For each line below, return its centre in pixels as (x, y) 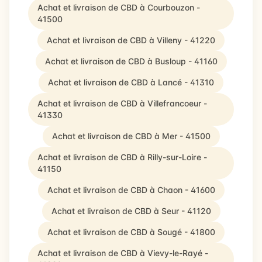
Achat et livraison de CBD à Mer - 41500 (131, 136)
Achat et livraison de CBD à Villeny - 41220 (131, 40)
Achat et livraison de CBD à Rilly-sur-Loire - (122, 157)
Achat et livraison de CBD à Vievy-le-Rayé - (123, 253)
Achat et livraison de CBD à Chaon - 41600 (131, 190)
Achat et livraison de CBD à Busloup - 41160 (131, 61)
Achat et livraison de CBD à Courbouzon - (119, 7)
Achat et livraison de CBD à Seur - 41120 (131, 211)
